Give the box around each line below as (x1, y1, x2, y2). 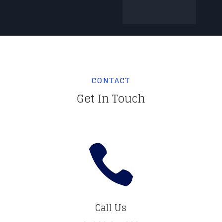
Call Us (95, 200, 127, 216)
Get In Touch (76, 89, 145, 109)
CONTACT (91, 74, 130, 87)
